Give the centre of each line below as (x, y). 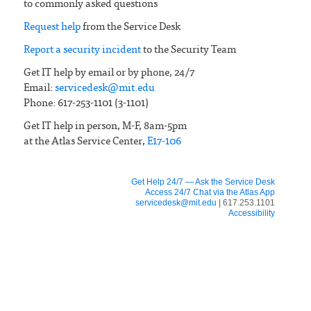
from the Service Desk (130, 27)
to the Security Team (188, 50)
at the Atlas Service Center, (85, 142)
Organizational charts (61, 266)
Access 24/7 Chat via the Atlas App (210, 192)
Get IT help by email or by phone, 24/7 (109, 73)
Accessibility (252, 213)
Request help (52, 27)
